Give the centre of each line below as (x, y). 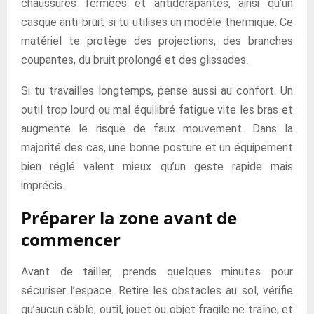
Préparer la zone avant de (129, 218)
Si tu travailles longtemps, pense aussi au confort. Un (157, 91)
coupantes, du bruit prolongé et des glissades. (135, 60)
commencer (71, 239)
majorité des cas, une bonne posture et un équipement (157, 148)
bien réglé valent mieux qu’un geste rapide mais (157, 166)
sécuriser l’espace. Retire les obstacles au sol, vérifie (157, 291)
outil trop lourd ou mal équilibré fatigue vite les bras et (157, 110)
